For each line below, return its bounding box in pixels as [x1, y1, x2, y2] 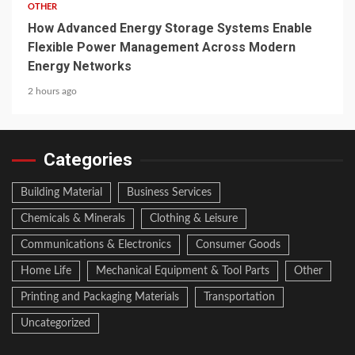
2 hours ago [28, 86, 77, 96]
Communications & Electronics [21, 239, 171, 250]
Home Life [21, 265, 71, 277]
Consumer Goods [196, 239, 281, 250]
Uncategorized [21, 318, 90, 329]
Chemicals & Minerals [21, 213, 125, 224]
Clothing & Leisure [150, 213, 238, 224]
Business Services [127, 187, 212, 198]
